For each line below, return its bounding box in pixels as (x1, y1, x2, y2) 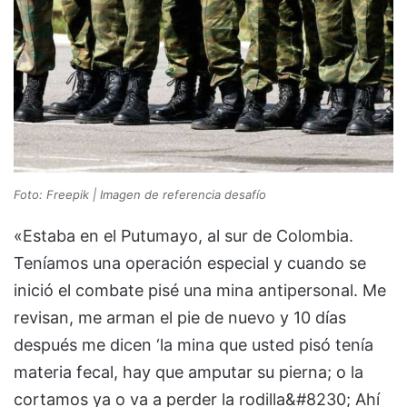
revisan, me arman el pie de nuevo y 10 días (14, 308, 346, 328)
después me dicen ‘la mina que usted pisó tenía (14, 335, 373, 355)
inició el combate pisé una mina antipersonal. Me (14, 281, 386, 301)
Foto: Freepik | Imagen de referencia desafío (14, 187, 266, 203)
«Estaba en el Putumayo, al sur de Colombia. (14, 226, 353, 246)
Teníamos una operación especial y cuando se (14, 253, 366, 273)
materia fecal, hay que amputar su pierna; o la (14, 362, 363, 382)
